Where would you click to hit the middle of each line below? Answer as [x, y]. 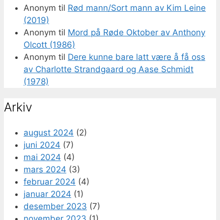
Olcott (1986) [49, 45]
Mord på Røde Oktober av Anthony [137, 33]
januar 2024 [47, 194]
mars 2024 [45, 169]
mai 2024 [42, 157]
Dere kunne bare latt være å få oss [137, 57]
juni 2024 [42, 145]
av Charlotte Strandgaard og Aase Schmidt [109, 69]
